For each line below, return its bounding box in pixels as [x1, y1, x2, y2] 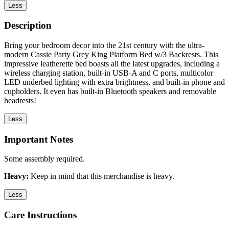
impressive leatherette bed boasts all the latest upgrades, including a [4, 59, 220, 68]
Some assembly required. [4, 154, 85, 164]
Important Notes [4, 133, 73, 145]
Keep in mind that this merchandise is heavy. [29, 172, 174, 181]
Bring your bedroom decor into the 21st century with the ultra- [4, 41, 204, 50]
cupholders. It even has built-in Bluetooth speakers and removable [4, 87, 216, 96]
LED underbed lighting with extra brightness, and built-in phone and [4, 78, 225, 87]
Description [4, 20, 52, 31]
